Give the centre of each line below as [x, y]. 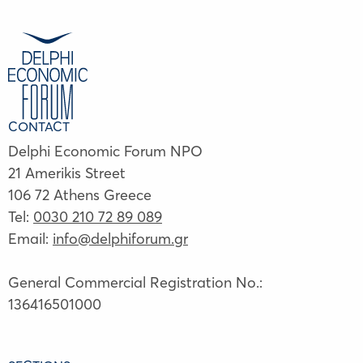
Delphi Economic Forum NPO [105, 151]
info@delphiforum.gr [120, 239]
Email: [30, 239]
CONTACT [39, 126]
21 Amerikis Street [67, 173]
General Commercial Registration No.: [135, 282]
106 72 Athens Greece [80, 195]
